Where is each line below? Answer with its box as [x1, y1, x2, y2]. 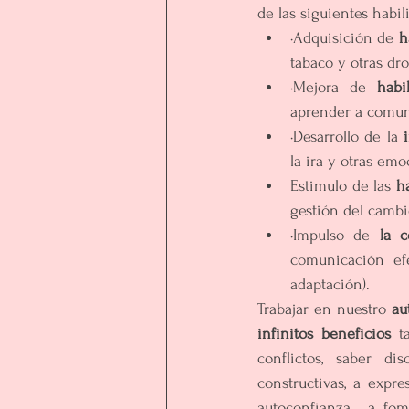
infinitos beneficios [257, 325, 391, 342]
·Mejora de [290, 79, 377, 96]
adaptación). [290, 276, 374, 293]
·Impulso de [290, 226, 371, 244]
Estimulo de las [290, 177, 397, 194]
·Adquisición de [290, 29, 399, 47]
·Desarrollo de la [290, 128, 404, 145]
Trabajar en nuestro [257, 300, 393, 318]
